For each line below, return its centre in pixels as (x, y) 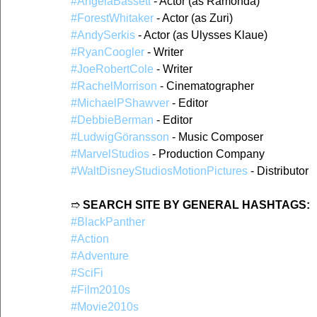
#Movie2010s (105, 307)
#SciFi (87, 273)
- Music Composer (216, 137)
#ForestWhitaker (112, 18)
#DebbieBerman (112, 120)
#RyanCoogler (108, 52)
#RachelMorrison (114, 86)
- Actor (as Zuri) (193, 18)
